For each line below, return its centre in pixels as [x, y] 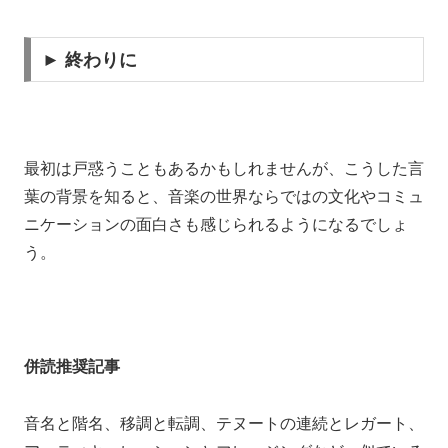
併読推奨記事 [72, 366]
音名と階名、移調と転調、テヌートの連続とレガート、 [224, 423]
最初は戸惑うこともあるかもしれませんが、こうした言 [224, 169]
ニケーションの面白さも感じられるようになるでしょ [216, 225]
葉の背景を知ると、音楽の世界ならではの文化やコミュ [224, 197]
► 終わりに [89, 59]
